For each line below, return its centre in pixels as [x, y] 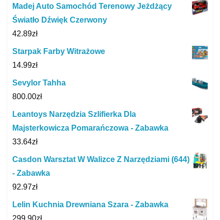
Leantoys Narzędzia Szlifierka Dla [74, 114]
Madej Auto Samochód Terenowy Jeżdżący [92, 6]
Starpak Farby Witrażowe [59, 52]
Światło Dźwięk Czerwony [60, 20]
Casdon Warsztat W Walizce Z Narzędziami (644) [101, 160]
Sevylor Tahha [39, 83]
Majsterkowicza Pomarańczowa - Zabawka [90, 128]
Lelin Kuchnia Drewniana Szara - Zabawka [90, 205]
